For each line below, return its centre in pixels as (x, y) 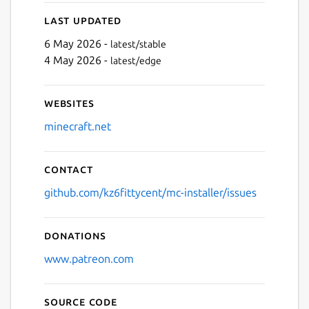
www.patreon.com (89, 258)
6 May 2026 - (77, 43)
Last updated (83, 20)
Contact (69, 169)
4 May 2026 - (77, 60)
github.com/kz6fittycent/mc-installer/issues (150, 192)
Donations (76, 235)
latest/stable (138, 44)
